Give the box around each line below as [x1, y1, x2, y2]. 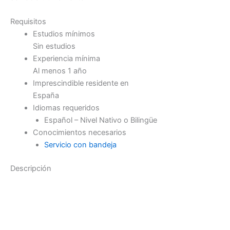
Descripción [10, 163, 51, 173]
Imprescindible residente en [32, 79, 129, 88]
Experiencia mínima [32, 54, 100, 64]
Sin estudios [32, 42, 75, 51]
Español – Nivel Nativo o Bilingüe [44, 116, 157, 125]
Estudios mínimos [32, 29, 95, 39]
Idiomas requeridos [32, 103, 100, 113]
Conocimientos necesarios [32, 128, 126, 138]
